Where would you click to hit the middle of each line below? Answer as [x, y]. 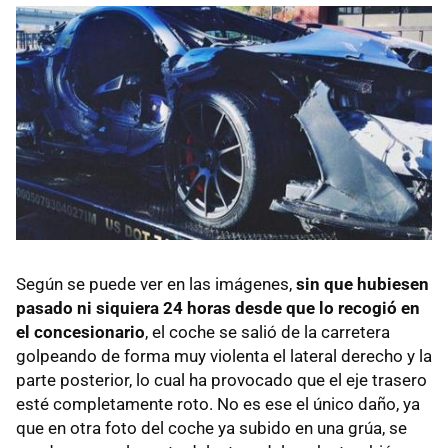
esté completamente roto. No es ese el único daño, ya [218, 403]
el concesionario [80, 331]
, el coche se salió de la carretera [267, 331]
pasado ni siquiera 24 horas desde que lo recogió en [218, 307]
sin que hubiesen [362, 283]
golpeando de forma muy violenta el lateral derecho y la [224, 355]
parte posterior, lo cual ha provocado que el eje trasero [221, 379]
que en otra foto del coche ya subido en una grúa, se [211, 427]
